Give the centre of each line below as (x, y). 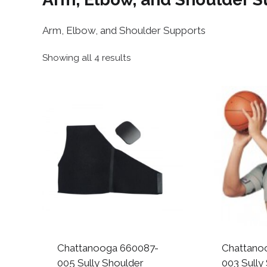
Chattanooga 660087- (108, 248)
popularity (153, 93)
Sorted (145, 58)
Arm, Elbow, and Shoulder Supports (124, 31)
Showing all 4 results (87, 58)
